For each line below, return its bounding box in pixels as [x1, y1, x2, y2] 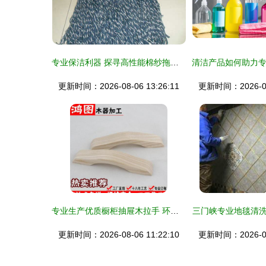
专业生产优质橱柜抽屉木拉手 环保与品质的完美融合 [170, 206, 179, 216]
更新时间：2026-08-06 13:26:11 [58, 81, 179, 91]
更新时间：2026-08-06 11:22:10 [58, 230, 179, 239]
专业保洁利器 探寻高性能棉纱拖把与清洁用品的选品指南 [170, 58, 179, 67]
